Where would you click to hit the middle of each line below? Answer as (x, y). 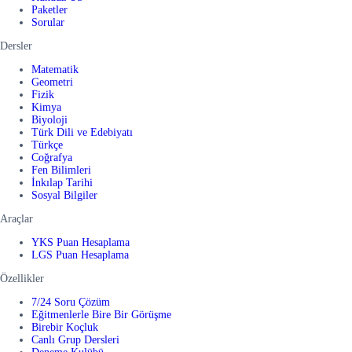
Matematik (55, 70)
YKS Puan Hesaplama (81, 243)
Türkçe (47, 145)
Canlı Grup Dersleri (75, 340)
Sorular (48, 23)
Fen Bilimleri (61, 170)
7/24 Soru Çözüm (71, 302)
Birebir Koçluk (65, 328)
